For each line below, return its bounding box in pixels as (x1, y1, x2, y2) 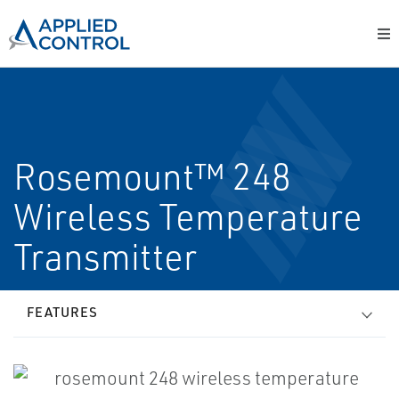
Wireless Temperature (13, 194, 362, 239)
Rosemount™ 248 (13, 154, 291, 199)
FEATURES (27, 304, 98, 321)
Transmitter (13, 234, 197, 279)
